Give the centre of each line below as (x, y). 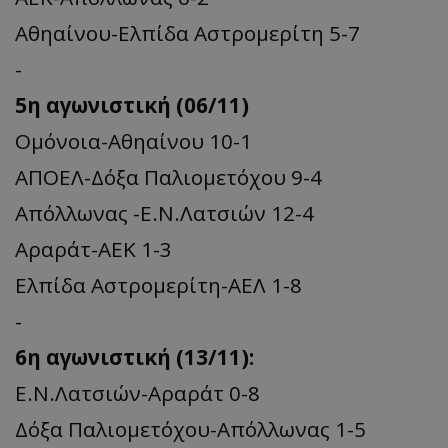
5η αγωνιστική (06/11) (132, 104)
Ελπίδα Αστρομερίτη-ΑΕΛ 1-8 (158, 284)
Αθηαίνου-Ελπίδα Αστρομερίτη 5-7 (187, 32)
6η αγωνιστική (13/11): (134, 356)
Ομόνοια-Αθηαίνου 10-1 (133, 140)
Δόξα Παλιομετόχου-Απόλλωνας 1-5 (190, 428)
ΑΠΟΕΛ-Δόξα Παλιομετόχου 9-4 (168, 176)
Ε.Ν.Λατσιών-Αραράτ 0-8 (137, 392)
